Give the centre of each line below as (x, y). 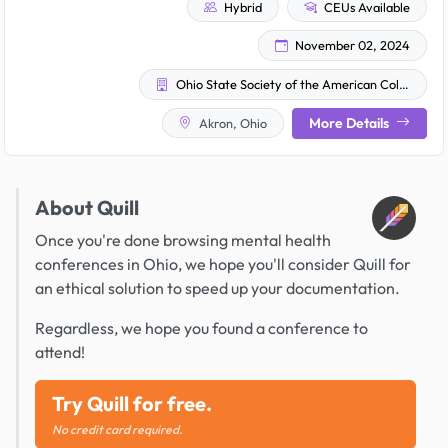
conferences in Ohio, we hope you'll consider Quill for (223, 263)
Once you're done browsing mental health (183, 239)
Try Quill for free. (132, 403)
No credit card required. (117, 429)
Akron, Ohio (231, 122)
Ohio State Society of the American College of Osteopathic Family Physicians (286, 84)
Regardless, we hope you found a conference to (201, 327)
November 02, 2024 (351, 45)
